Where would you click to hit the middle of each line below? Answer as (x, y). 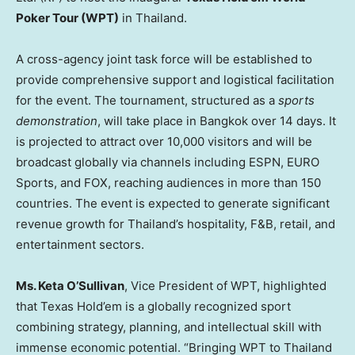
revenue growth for (72, 224)
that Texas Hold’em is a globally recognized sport (153, 307)
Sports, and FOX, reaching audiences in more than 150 (168, 183)
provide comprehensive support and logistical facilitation (175, 80)
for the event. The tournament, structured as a (147, 101)
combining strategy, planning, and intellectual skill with (169, 327)
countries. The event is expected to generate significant (173, 204)
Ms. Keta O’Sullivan (70, 286)
